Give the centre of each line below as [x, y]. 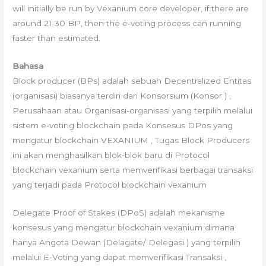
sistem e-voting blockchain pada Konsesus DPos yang [123, 125]
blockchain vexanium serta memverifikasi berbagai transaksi [133, 170]
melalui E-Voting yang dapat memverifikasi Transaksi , [120, 257]
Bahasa [28, 66]
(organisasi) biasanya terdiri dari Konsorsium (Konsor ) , [122, 95]
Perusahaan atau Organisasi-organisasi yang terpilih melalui [133, 110]
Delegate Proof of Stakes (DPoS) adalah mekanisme [119, 212]
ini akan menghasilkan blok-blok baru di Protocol [111, 155]
